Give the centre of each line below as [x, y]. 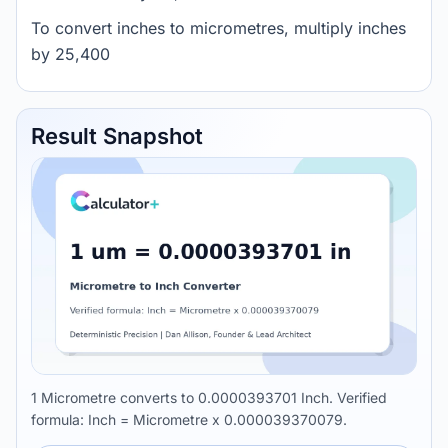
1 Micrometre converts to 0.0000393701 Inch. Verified [209, 397]
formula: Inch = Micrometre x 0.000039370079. [189, 419]
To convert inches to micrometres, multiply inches [218, 28]
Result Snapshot [117, 136]
